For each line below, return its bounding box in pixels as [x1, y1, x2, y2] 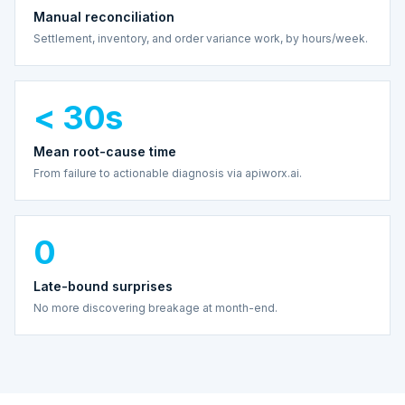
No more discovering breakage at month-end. [33, 300, 278, 315]
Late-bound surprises [33, 278, 173, 294]
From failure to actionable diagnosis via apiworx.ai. [33, 165, 302, 180]
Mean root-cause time [33, 143, 176, 159]
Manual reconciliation [33, 8, 174, 24]
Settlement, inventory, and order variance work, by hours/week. [33, 31, 368, 45]
